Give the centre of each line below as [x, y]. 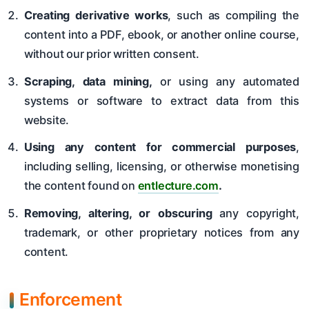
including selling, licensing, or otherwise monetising [161, 167]
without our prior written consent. [112, 54]
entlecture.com [178, 186]
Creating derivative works [96, 16]
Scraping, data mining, [88, 81]
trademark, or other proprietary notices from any [161, 232]
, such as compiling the [233, 16]
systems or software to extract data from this [161, 100]
